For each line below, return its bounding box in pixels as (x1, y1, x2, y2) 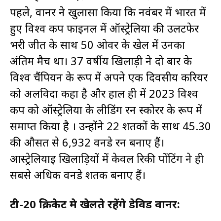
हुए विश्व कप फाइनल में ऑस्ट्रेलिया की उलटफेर (10, 21, 199, 36)
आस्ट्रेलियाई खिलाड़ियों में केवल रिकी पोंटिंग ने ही (10, 151, 204, 166)
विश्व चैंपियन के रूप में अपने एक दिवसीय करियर (10, 70, 208, 84)
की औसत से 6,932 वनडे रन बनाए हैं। (10, 135, 164, 149)
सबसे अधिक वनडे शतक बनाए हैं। (10, 167, 146, 182)
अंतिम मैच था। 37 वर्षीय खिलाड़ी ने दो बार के (10, 53, 192, 68)
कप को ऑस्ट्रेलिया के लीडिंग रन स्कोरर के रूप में (10, 102, 202, 117)
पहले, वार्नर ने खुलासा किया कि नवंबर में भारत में (10, 4, 206, 19)
